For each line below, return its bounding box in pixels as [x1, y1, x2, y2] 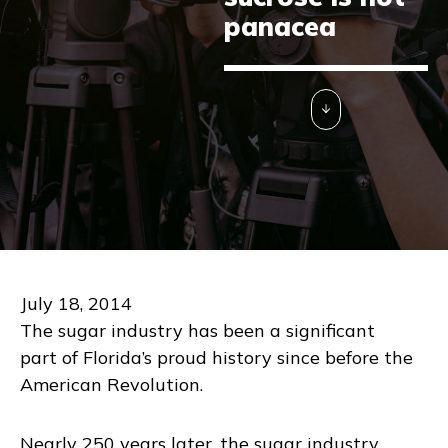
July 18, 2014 [20, 292, 132, 316]
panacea [224, 10, 336, 44]
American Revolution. [20, 373, 203, 397]
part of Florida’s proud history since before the [20, 346, 413, 370]
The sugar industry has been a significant [20, 319, 375, 343]
